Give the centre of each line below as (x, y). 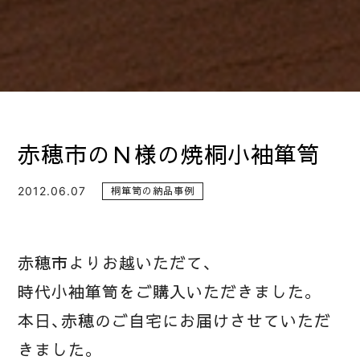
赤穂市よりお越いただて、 (115, 264)
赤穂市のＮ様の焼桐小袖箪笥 (169, 155)
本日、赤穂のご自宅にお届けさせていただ (174, 322)
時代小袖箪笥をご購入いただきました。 (168, 293)
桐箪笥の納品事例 (153, 190)
